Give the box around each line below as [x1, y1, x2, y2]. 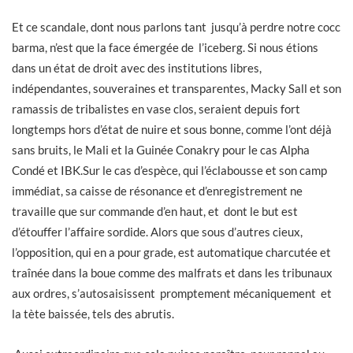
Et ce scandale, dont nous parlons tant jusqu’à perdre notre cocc [12, 19, 340, 34]
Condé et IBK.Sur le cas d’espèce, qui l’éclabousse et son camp [12, 162, 327, 177]
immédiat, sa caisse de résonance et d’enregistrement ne [12, 183, 303, 198]
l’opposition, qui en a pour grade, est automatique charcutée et [12, 244, 331, 259]
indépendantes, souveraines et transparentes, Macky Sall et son [12, 80, 341, 95]
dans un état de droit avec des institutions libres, [12, 60, 262, 75]
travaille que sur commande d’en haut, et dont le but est [12, 203, 298, 218]
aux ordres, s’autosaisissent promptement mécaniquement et [12, 285, 332, 300]
